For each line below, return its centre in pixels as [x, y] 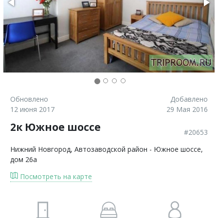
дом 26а [24, 159]
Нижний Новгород [40, 149]
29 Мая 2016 [187, 109]
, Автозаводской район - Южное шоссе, [137, 149]
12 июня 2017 [32, 109]
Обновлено [29, 99]
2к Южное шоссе [55, 127]
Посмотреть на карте [55, 176]
